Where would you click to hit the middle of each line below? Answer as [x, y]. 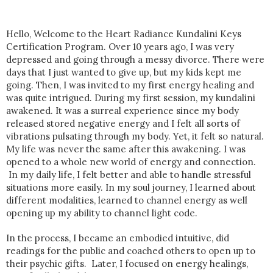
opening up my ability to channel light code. [103, 213]
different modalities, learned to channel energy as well [127, 200]
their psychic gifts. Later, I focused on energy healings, [127, 263]
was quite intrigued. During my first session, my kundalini [131, 97]
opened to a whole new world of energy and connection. [131, 161]
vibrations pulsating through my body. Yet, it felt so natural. [135, 136]
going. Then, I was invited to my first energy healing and [130, 85]
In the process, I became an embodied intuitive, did [118, 238]
